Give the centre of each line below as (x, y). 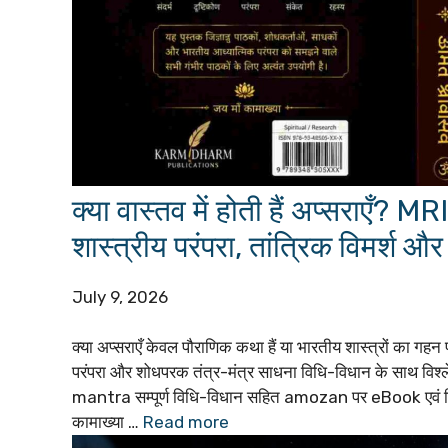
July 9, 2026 (120, 296)
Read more (186, 422)
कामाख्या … (107, 422)
